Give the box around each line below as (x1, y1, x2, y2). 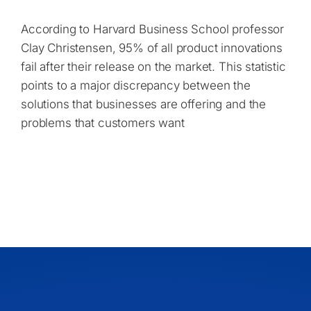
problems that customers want (20, 116, 185, 130)
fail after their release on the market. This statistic (20, 60, 286, 74)
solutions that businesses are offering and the (20, 97, 267, 111)
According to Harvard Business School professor (20, 22, 285, 36)
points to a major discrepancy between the (20, 78, 251, 92)
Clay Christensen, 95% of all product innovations (20, 41, 283, 55)
